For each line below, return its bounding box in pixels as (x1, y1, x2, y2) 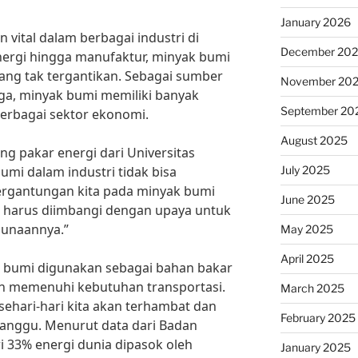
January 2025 (280, 340, 351, 354)
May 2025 (280, 222, 333, 236)
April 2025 (280, 252, 334, 265)
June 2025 (280, 193, 335, 206)
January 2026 (280, 15, 351, 29)
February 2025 (280, 311, 356, 324)
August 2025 (280, 133, 348, 147)
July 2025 (280, 163, 330, 177)
